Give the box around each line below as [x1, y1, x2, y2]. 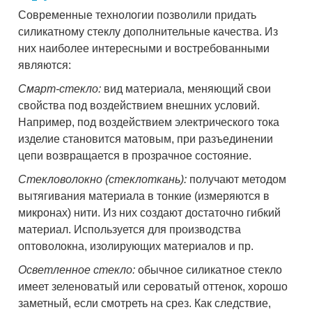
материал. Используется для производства [18, 224, 242, 236]
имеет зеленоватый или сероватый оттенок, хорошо [18, 281, 288, 293]
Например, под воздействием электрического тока [18, 116, 280, 129]
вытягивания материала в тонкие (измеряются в [18, 190, 270, 203]
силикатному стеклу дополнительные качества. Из [18, 26, 279, 38]
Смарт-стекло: [18, 83, 102, 95]
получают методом [187, 173, 287, 186]
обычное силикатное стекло [135, 264, 283, 276]
